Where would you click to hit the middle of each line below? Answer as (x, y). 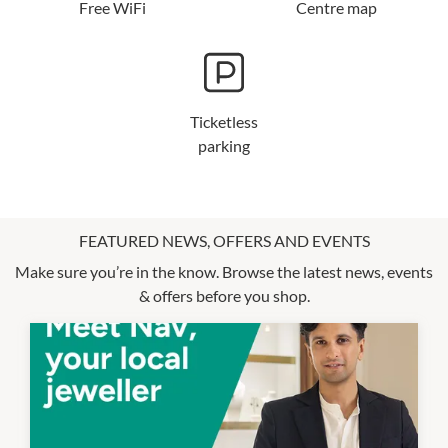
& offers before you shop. (224, 295)
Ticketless (224, 121)
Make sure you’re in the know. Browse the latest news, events (224, 271)
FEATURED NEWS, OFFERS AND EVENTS (224, 240)
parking (224, 145)
